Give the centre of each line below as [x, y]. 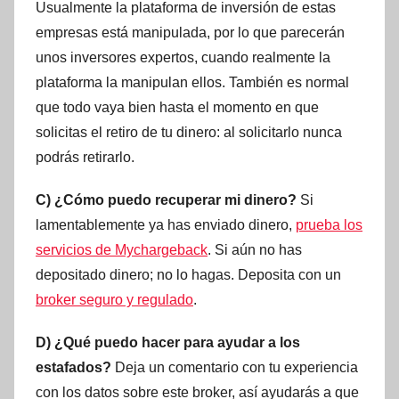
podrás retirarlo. [85, 157]
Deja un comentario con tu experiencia [235, 367]
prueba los [329, 224]
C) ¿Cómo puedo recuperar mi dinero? [166, 199]
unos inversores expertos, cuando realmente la [183, 57]
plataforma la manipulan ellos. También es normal [192, 82]
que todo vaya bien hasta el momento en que [177, 107]
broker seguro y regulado [114, 299]
